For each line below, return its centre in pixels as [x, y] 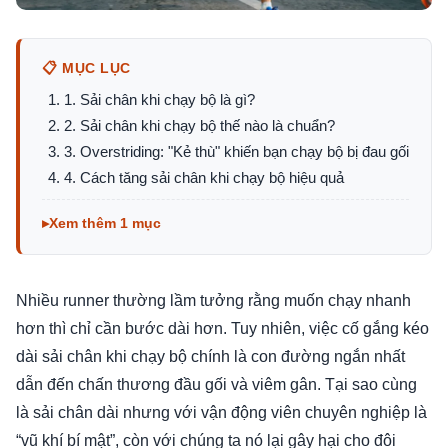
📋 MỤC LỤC [87, 68]
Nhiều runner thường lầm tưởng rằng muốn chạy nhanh [213, 300]
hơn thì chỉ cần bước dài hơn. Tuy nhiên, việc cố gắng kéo [222, 328]
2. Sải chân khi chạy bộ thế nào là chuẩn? [199, 125]
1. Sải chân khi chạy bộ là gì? [159, 99]
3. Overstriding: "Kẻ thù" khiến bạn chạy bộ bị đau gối [236, 151]
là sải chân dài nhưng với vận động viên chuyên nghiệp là [221, 412]
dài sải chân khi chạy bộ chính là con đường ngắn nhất [210, 356]
